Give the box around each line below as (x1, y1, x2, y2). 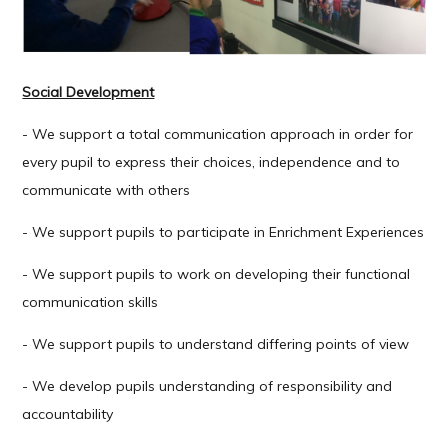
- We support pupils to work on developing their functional (22, 265, 411, 284)
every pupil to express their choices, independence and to (22, 153, 401, 172)
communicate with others (22, 181, 191, 200)
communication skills (22, 293, 159, 312)
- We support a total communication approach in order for (22, 125, 414, 144)
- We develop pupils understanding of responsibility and (22, 377, 393, 396)
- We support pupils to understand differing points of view (22, 335, 410, 354)
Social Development (22, 83, 155, 102)
